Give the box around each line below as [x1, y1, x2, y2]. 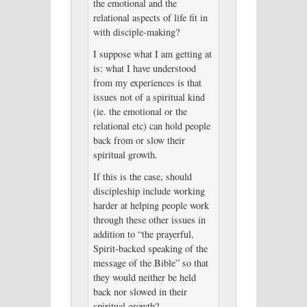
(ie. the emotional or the [93, 105, 187, 119]
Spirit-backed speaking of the [93, 242, 208, 256]
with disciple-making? [93, 25, 180, 39]
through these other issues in [93, 213, 206, 227]
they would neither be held [93, 271, 196, 284]
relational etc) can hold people [93, 119, 210, 133]
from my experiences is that [93, 76, 201, 90]
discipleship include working [93, 184, 205, 198]
